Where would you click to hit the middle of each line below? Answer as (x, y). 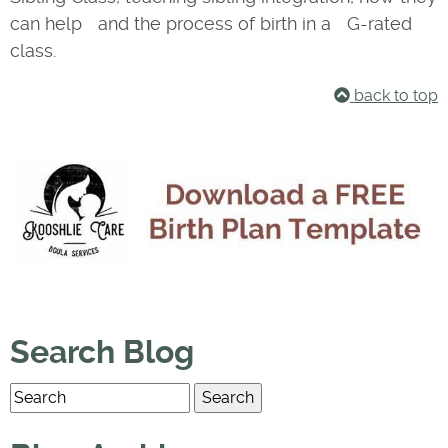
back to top (394, 95)
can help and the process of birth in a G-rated (211, 23)
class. (33, 50)
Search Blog (102, 351)
